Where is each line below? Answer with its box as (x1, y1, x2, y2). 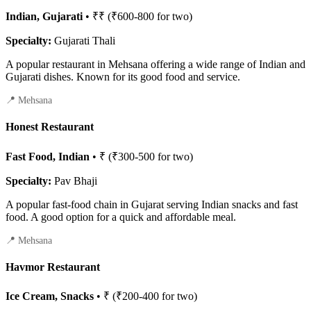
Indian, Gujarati (6, 10, 83, 23)
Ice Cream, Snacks (6, 290, 94, 303)
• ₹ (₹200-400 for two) (94, 290, 197, 303)
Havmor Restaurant (6, 260, 100, 273)
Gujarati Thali (51, 35, 115, 47)
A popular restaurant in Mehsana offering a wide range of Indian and (6, 58, 305, 71)
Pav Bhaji (51, 174, 97, 187)
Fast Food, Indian (6, 150, 90, 162)
